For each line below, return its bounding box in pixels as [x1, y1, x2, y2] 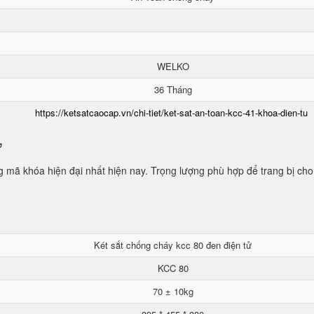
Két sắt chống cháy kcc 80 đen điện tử [94, 238, 252, 252]
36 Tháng [153, 83, 192, 96]
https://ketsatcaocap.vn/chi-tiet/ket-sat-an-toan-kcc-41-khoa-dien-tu [35, 106, 308, 119]
